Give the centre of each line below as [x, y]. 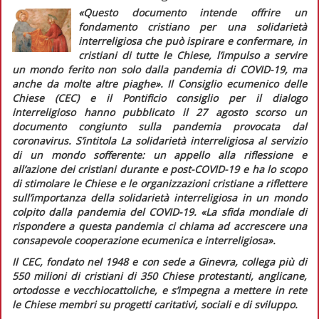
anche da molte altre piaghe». [90, 83]
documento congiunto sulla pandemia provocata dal [159, 126]
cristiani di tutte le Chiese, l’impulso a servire [192, 55]
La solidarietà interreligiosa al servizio [214, 140]
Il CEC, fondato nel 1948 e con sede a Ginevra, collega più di [159, 261]
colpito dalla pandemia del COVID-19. [107, 211]
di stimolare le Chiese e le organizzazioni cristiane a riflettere [159, 183]
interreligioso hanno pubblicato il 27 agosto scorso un [159, 112]
